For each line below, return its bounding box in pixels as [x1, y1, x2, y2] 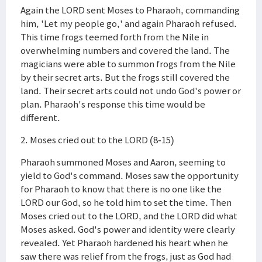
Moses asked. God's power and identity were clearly [20, 223, 235, 236]
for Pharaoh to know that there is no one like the [20, 182, 222, 195]
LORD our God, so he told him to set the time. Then [20, 196, 232, 209]
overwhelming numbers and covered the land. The [20, 44, 230, 57]
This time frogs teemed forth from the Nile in [20, 30, 209, 43]
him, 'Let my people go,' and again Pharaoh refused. [20, 17, 237, 30]
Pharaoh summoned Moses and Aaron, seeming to [20, 156, 226, 168]
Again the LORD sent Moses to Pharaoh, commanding [20, 4, 240, 16]
